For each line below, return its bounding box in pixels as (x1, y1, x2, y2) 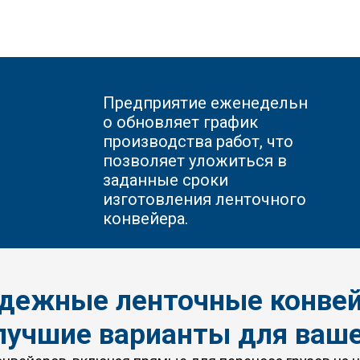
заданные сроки (103, 170, 229, 190)
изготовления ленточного (103, 190, 307, 209)
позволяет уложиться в (103, 151, 288, 170)
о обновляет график (103, 112, 259, 132)
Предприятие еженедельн (103, 93, 309, 112)
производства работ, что (103, 132, 294, 151)
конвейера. (103, 209, 189, 228)
